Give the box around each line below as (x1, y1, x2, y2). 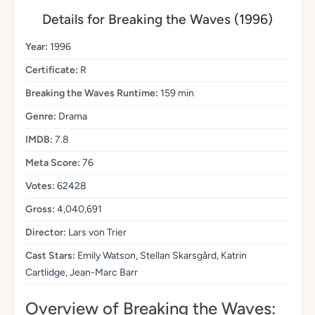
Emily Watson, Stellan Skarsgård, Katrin (75, 250, 247, 262)
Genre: (25, 110, 56, 123)
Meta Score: (25, 157, 80, 169)
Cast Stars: (25, 250, 75, 262)
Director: (25, 226, 66, 239)
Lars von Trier (66, 226, 127, 239)
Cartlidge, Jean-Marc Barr (25, 266, 138, 279)
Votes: (25, 180, 55, 193)
